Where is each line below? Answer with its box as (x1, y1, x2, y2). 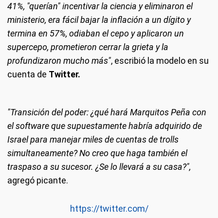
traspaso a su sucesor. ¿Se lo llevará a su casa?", (7, 162, 191, 172)
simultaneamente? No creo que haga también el (7, 148, 187, 158)
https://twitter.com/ (70, 203, 148, 214)
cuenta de (7, 69, 49, 79)
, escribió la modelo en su (111, 55, 209, 66)
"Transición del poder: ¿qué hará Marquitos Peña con (7, 107, 206, 117)
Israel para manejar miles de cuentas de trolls (7, 134, 179, 145)
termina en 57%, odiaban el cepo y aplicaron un (7, 28, 184, 38)
